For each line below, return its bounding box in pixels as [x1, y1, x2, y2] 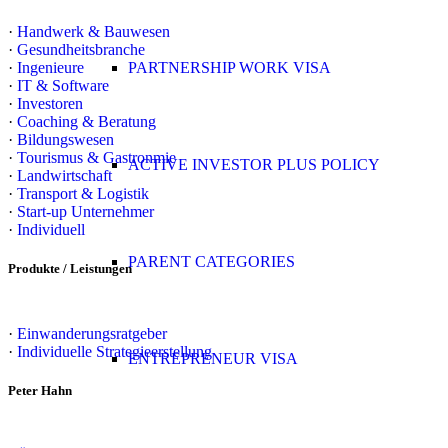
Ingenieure [17, 58, 84, 76]
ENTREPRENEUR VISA [128, 350, 298, 367]
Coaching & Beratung [17, 112, 156, 130]
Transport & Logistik [17, 184, 149, 202]
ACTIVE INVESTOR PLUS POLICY [128, 156, 380, 173]
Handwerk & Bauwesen [17, 22, 170, 40]
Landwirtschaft [17, 166, 112, 184]
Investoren [17, 94, 83, 112]
